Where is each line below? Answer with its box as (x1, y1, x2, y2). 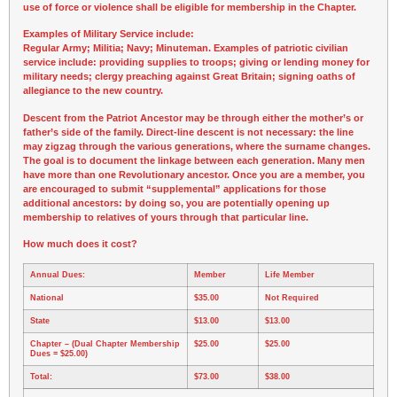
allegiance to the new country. (23, 85, 163, 97)
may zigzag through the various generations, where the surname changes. (23, 140, 370, 152)
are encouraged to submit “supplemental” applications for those (23, 183, 326, 194)
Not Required (265, 293, 319, 303)
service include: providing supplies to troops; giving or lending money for (23, 57, 370, 68)
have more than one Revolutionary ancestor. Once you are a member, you (23, 168, 365, 180)
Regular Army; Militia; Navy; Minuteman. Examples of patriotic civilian (23, 43, 348, 54)
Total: (30, 372, 52, 382)
